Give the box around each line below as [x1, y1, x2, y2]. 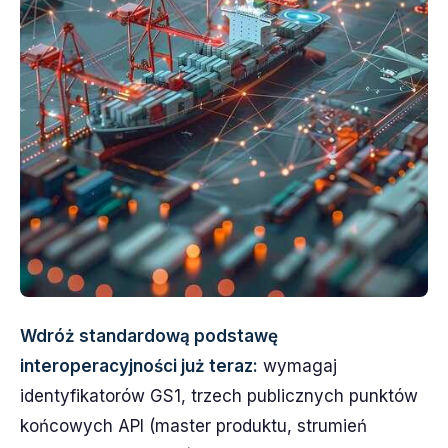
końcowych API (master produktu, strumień [20, 416, 367, 436]
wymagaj [258, 356, 337, 376]
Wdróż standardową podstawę [20, 326, 278, 346]
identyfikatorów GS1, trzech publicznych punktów [20, 386, 418, 406]
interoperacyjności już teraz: [20, 356, 258, 376]
